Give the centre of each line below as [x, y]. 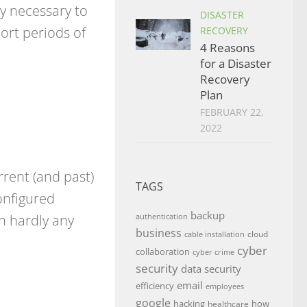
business [159, 233]
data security [211, 269]
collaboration [163, 251]
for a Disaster [236, 63]
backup [208, 215]
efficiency [155, 286]
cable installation [214, 234]
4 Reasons [228, 48]
